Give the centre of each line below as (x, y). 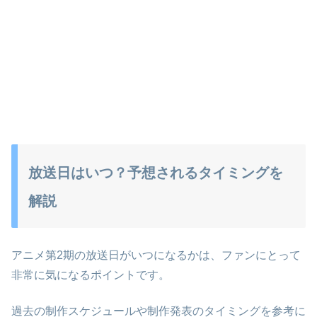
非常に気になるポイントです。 (91, 275)
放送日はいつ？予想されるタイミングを (156, 173)
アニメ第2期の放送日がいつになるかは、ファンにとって (156, 255)
